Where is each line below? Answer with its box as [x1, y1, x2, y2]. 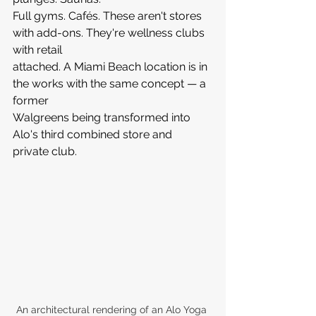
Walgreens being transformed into [13, 110, 193, 124]
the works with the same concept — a [13, 76, 209, 90]
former [13, 93, 51, 107]
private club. [13, 144, 77, 158]
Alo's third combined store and [13, 127, 175, 141]
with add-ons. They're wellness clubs [13, 25, 207, 39]
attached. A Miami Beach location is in [13, 59, 210, 73]
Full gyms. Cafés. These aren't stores [13, 8, 205, 23]
